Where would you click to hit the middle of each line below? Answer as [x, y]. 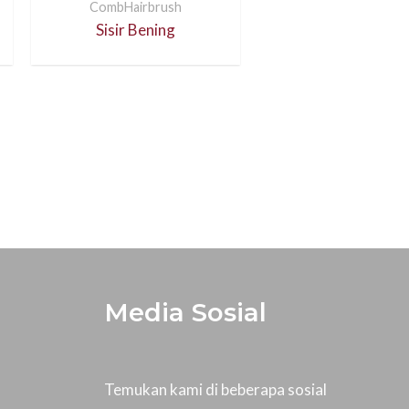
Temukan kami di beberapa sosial [215, 389]
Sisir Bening [135, 29]
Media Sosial [185, 312]
